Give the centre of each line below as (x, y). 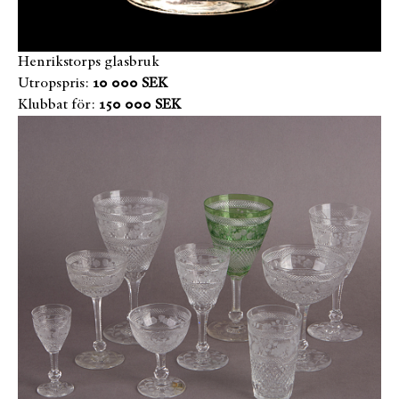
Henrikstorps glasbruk (89, 62)
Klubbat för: (57, 105)
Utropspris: (53, 84)
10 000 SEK (130, 84)
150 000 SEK (140, 105)
